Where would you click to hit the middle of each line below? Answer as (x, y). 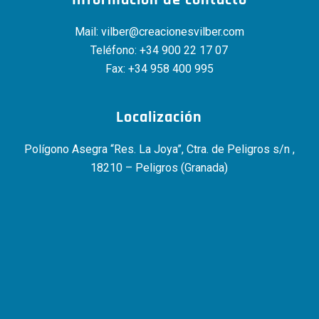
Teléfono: (115, 50)
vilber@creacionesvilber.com (172, 31)
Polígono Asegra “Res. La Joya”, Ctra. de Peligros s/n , (159, 149)
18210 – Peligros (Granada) (159, 167)
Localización (159, 118)
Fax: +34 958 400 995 (159, 68)
